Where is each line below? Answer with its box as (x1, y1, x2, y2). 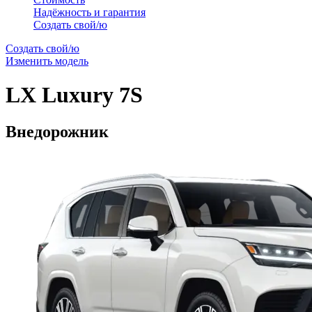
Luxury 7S (42, 82, 143, 108)
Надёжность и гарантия (33, 6, 146, 18)
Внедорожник (6, 123, 109, 141)
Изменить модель (6, 54, 88, 67)
